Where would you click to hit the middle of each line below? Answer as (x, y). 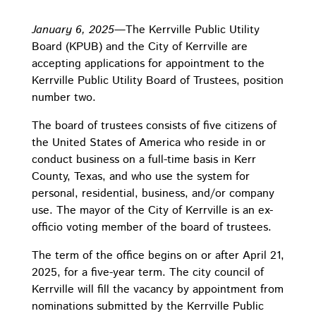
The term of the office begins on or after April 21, (158, 256)
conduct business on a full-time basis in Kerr (144, 160)
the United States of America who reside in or (148, 143)
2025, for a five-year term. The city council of (147, 273)
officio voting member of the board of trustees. (151, 227)
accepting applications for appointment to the (148, 64)
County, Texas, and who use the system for (140, 177)
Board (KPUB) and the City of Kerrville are (139, 47)
